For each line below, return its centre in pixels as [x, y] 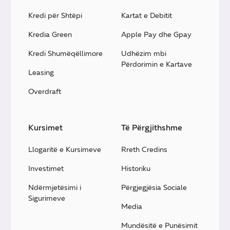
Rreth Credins [144, 149]
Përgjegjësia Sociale [154, 187]
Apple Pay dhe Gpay [156, 34]
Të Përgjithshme [152, 127]
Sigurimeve [47, 198]
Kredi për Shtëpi [55, 15]
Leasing [41, 72]
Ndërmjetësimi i [55, 187]
